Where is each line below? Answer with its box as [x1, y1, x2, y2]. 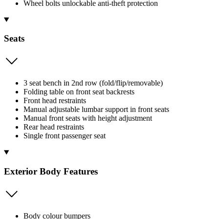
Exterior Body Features [4, 166, 98, 176]
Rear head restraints [23, 123, 84, 131]
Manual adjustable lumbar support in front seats [23, 105, 169, 114]
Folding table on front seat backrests [23, 88, 134, 96]
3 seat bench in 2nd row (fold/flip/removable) [23, 79, 163, 88]
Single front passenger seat [23, 131, 106, 140]
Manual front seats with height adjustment [23, 114, 152, 123]
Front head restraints [23, 96, 86, 105]
